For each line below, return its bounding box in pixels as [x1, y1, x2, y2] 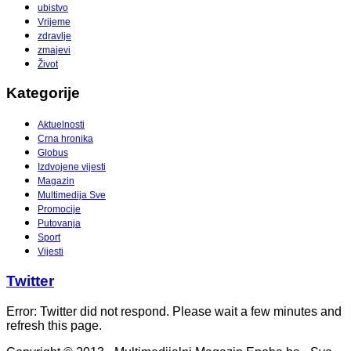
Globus [38, 147, 68, 159]
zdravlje [38, 30, 71, 42]
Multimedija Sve [38, 190, 106, 201]
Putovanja [38, 218, 81, 230]
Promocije [38, 204, 81, 215]
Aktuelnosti [38, 119, 85, 131]
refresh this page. [6, 318, 102, 332]
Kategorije [6, 85, 80, 102]
